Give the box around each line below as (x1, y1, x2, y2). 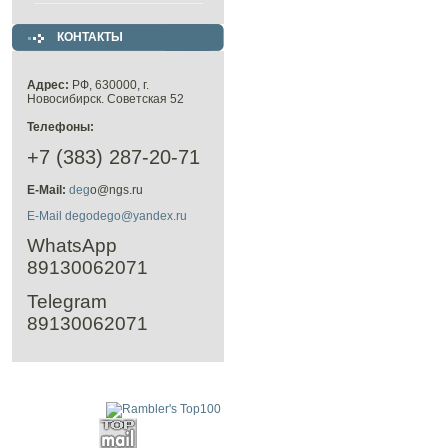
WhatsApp (27, 235, 117, 256)
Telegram (27, 291, 107, 312)
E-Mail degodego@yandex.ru (27, 209, 187, 223)
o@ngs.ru (90, 183, 143, 197)
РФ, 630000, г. (69, 78, 149, 92)
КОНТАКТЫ (57, 30, 123, 44)
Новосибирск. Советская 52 (27, 92, 184, 106)
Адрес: (27, 78, 69, 92)
